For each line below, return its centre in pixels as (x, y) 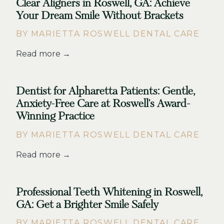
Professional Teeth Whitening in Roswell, (109, 192)
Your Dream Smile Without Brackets (100, 16)
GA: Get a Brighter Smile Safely (87, 204)
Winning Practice (55, 116)
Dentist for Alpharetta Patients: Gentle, (105, 91)
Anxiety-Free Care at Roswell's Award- (103, 104)
